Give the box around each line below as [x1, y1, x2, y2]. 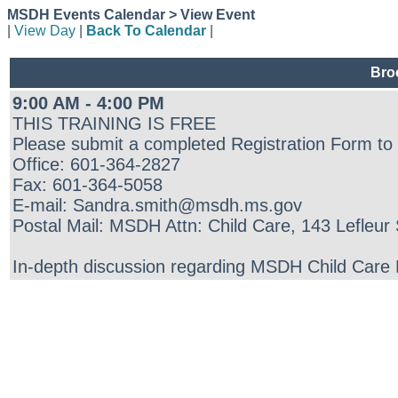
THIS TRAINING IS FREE [12, 114, 216, 133]
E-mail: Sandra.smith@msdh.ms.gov [12, 195, 302, 215]
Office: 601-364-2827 [12, 155, 180, 174]
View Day [14, 23, 76, 38]
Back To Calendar [86, 23, 206, 38]
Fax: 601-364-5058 [12, 175, 163, 195]
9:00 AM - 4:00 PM [12, 93, 164, 113]
